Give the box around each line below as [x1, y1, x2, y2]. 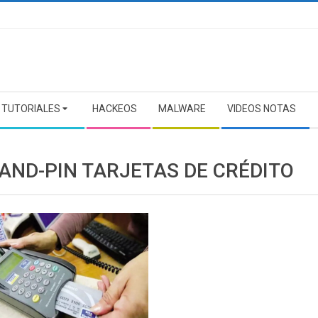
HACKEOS [92, 103, 137, 114]
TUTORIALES [1, 103, 60, 114]
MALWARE [158, 103, 206, 114]
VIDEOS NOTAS [227, 103, 296, 114]
